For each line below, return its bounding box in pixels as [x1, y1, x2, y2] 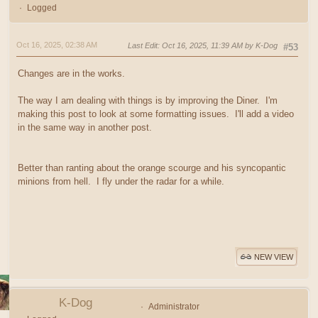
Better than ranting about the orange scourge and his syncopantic [18, 162, 286, 173]
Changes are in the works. [18, 67, 125, 79]
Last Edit [128, 41, 158, 50]
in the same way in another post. [18, 121, 152, 133]
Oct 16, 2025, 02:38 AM [16, 40, 97, 50]
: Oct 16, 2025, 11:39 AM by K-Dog [158, 41, 278, 50]
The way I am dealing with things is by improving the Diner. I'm [18, 94, 278, 106]
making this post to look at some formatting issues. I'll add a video [18, 108, 294, 119]
